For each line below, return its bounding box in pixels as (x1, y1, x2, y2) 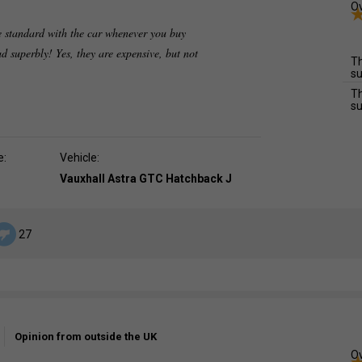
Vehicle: (60, 151, 99, 164)
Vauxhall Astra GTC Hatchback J (60, 172, 232, 185)
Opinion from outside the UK (15, 330, 157, 343)
